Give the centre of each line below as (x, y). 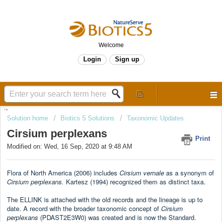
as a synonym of (189, 172)
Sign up (127, 59)
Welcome (111, 45)
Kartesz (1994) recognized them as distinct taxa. (136, 181)
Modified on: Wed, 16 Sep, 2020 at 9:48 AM (70, 147)
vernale (154, 172)
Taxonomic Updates (155, 118)
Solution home (28, 118)
